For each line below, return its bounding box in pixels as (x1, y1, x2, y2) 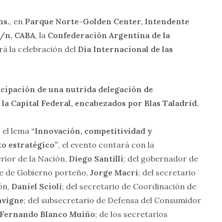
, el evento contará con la (58, 140, 154, 150)
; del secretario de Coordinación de (62, 181, 196, 192)
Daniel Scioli (11, 181, 62, 192)
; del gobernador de (123, 154, 198, 164)
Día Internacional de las (78, 44, 173, 55)
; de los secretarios (95, 209, 167, 220)
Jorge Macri (90, 167, 138, 178)
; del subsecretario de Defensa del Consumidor (24, 195, 201, 206)
